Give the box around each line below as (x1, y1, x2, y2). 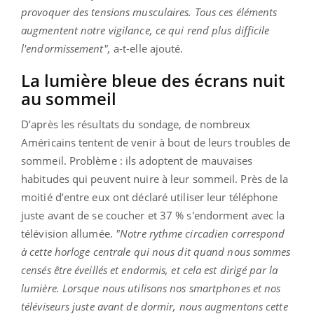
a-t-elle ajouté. (110, 41, 184, 55)
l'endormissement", (21, 41, 111, 55)
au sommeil (21, 86, 116, 110)
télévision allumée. (21, 226, 116, 240)
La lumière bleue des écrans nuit (21, 68, 285, 92)
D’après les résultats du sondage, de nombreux (21, 116, 251, 131)
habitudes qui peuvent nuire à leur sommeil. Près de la (21, 171, 289, 186)
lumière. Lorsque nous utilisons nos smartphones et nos (21, 280, 281, 295)
